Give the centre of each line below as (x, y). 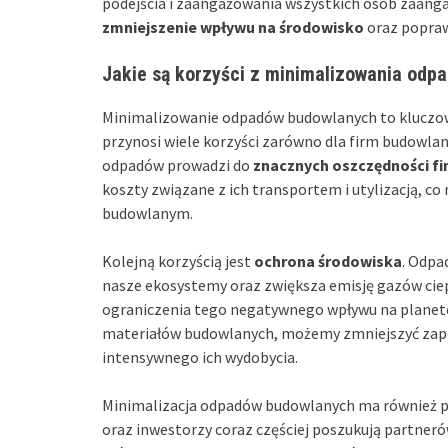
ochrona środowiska (328, 260)
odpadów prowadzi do (177, 164)
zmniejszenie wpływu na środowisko (233, 26)
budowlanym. (147, 212)
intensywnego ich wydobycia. (200, 356)
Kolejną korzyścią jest (178, 260)
